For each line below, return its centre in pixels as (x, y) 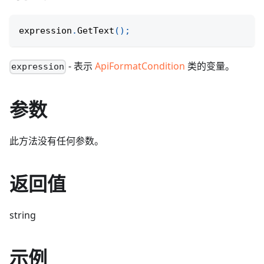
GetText (96, 31)
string (23, 215)
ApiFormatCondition (140, 66)
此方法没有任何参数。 (57, 141)
